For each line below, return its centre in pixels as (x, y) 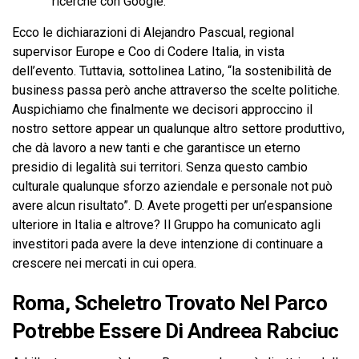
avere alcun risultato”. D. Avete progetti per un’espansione (172, 206)
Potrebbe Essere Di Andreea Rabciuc (175, 331)
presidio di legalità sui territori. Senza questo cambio (160, 167)
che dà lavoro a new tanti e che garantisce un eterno (156, 148)
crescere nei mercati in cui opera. (104, 263)
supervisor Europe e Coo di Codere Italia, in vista (148, 52)
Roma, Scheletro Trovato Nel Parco (170, 303)
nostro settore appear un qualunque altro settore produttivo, (178, 129)
